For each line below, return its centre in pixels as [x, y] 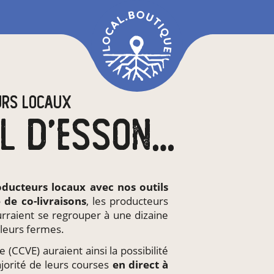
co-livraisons [54, 201]
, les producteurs [127, 201]
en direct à [140, 265]
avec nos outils [127, 187]
